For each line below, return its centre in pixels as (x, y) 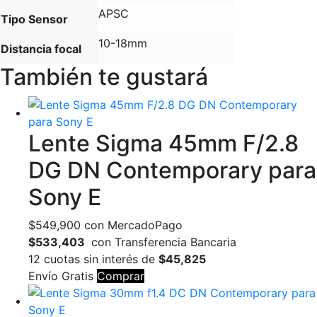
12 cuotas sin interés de (93, 259)
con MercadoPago (132, 225)
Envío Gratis (61, 276)
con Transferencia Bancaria (162, 242)
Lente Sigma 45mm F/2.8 (163, 144)
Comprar (121, 276)
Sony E (65, 197)
